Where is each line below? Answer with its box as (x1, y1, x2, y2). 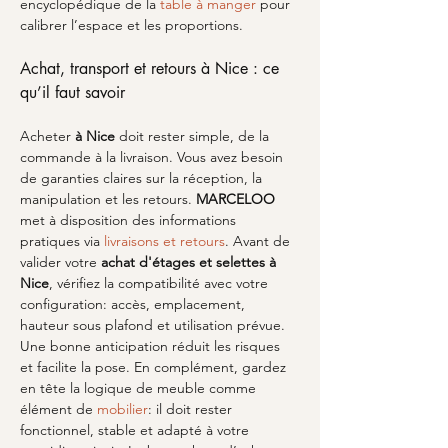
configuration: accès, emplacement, (20, 295, 249, 313)
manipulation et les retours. (20, 190, 196, 208)
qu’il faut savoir (20, 82, 125, 103)
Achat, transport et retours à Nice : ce (20, 58, 284, 79)
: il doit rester (148, 400, 236, 418)
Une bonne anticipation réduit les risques (20, 337, 284, 355)
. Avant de (225, 232, 294, 250)
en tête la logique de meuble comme (20, 379, 260, 397)
